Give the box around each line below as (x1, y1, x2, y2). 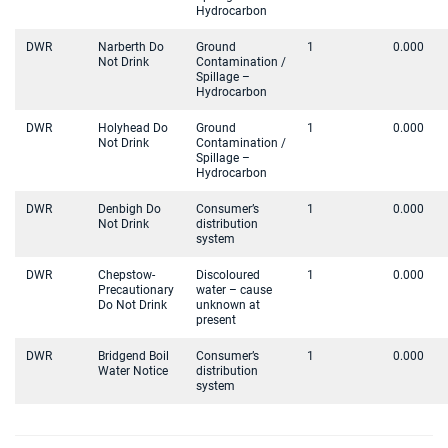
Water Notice (98, 364, 168, 378)
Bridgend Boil (98, 349, 169, 363)
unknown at (196, 298, 260, 312)
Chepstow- (98, 268, 155, 282)
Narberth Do (98, 40, 164, 54)
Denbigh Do (98, 202, 161, 216)
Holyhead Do (98, 121, 168, 135)
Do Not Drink (98, 298, 167, 312)
